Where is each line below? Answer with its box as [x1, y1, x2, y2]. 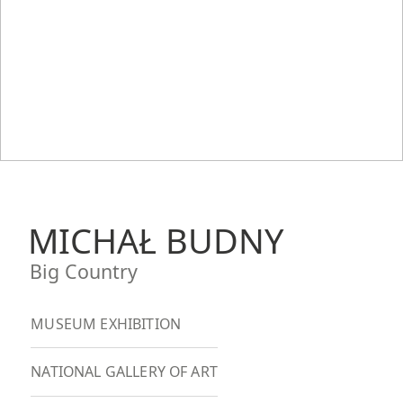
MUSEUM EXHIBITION [31, 313, 182, 334]
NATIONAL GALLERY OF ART [31, 362, 218, 382]
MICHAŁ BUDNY [27, 216, 284, 264]
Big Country [29, 257, 138, 284]
